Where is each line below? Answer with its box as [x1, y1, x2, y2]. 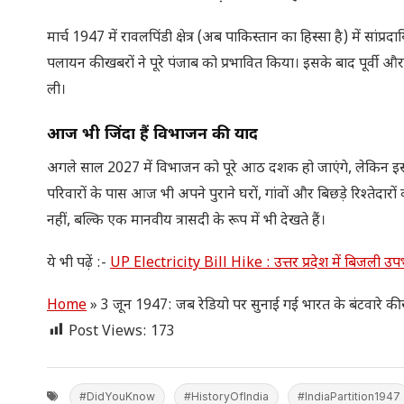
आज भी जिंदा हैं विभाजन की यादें [47, 124, 258, 145]
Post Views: [69, 322, 147, 342]
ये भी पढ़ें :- [47, 253, 110, 273]
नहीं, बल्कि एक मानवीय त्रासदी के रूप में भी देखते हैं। [47, 211, 326, 231]
